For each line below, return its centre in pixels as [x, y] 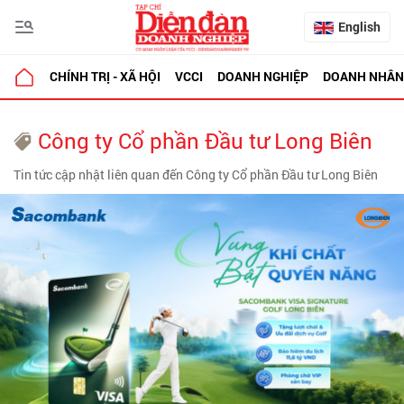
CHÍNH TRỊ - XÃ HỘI [105, 76]
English [359, 27]
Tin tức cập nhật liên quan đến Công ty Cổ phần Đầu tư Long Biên [196, 174]
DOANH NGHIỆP [263, 76]
